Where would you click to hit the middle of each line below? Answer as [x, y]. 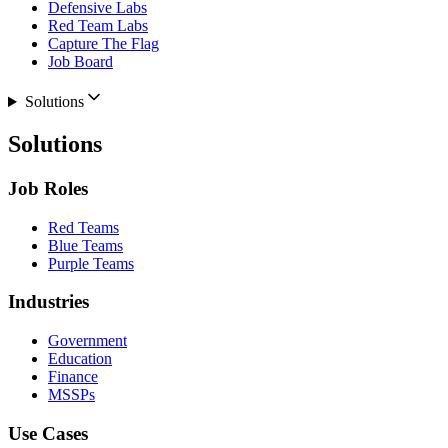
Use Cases [48, 433]
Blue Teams [85, 245]
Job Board [80, 62]
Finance [73, 377]
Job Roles [48, 188]
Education [80, 359]
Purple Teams [91, 263]
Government [87, 341]
